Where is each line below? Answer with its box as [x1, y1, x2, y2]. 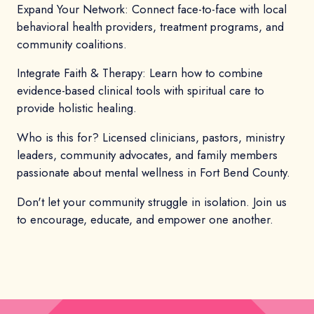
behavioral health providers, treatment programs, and [17, 18, 284, 35]
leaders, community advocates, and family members [17, 146, 278, 164]
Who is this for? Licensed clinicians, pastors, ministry [17, 129, 285, 146]
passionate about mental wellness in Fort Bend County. [17, 164, 290, 182]
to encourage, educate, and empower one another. [17, 211, 273, 228]
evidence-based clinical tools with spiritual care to [17, 82, 264, 100]
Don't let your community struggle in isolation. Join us [17, 193, 287, 210]
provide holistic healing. [17, 100, 137, 117]
